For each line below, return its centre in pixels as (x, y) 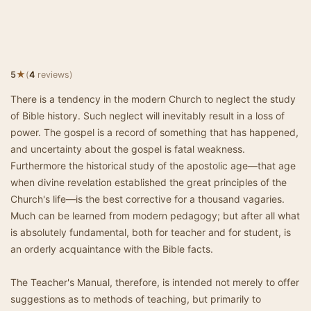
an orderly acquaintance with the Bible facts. (112, 249)
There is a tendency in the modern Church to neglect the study (153, 99)
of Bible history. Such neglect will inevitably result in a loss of (148, 116)
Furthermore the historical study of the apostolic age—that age (153, 166)
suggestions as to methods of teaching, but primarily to (136, 299)
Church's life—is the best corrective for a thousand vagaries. (148, 199)
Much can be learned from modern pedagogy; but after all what (155, 216)
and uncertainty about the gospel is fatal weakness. (128, 149)
